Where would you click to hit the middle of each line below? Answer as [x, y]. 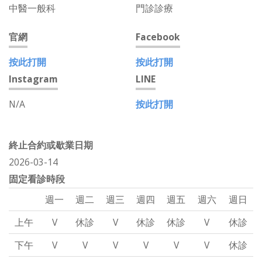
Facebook [158, 37]
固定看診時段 [37, 179]
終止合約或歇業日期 [51, 145]
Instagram [33, 79]
